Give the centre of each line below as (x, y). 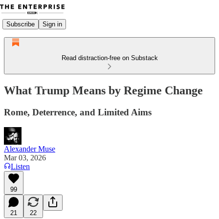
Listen (20, 166)
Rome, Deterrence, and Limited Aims (78, 112)
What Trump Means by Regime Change (103, 90)
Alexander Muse (30, 149)
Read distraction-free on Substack (109, 58)
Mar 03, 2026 (25, 157)
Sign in (52, 24)
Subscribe (21, 24)
